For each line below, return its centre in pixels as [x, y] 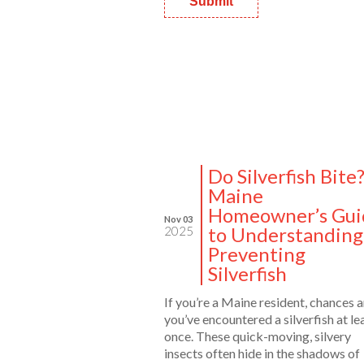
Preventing [257, 253]
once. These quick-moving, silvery [258, 336]
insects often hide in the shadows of [262, 353]
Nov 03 [178, 219]
